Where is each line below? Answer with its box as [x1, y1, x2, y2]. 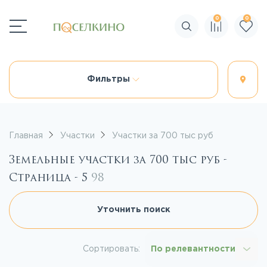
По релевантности [151, 245, 235, 253]
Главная [9, 132, 43, 139]
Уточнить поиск [97, 206, 170, 213]
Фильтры [87, 76, 133, 83]
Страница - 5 [9, 170, 91, 185]
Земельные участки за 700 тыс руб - [9, 152, 227, 167]
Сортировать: [83, 245, 140, 253]
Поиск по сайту [185, 27, 251, 35]
